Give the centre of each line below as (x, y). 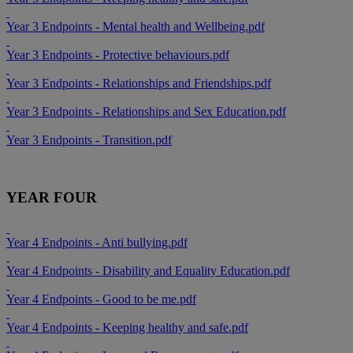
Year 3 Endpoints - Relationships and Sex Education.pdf (146, 112)
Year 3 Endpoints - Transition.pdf (89, 140)
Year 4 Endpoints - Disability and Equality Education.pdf (148, 270)
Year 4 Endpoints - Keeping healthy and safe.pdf (127, 327)
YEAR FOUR (52, 197)
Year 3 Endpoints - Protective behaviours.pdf (118, 55)
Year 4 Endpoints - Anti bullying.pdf (97, 242)
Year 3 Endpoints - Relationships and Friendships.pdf (139, 84)
